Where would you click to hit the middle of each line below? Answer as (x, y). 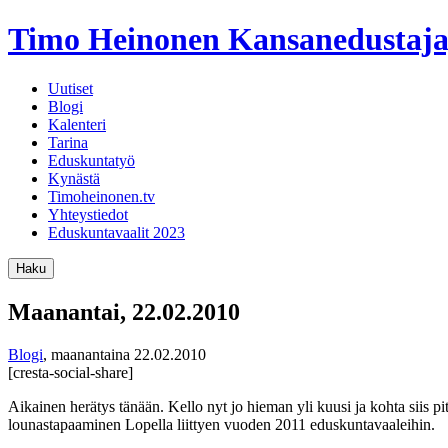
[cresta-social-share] (70, 372)
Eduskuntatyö (91, 160)
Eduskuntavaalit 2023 (116, 232)
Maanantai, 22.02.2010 (124, 311)
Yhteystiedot (88, 214)
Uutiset (70, 88)
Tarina (68, 142)
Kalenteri (77, 124)
